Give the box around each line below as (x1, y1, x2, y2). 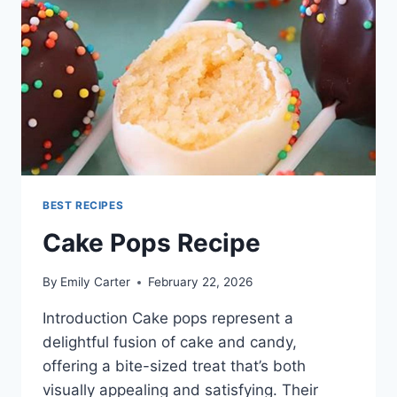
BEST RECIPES (43, 198, 124, 212)
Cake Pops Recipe (43, 227, 261, 258)
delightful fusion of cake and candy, (43, 333, 297, 352)
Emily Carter (60, 275, 131, 290)
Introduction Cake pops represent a (43, 309, 293, 328)
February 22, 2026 (148, 275, 253, 290)
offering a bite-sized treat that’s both (43, 357, 306, 376)
